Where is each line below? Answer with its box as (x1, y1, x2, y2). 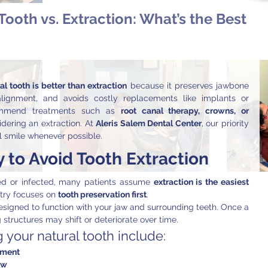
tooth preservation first (58, 190, 147, 199)
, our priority (201, 118, 249, 128)
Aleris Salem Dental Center (96, 118, 202, 128)
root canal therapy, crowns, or (120, 106, 249, 115)
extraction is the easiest (153, 177, 249, 187)
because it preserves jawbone (127, 81, 249, 90)
